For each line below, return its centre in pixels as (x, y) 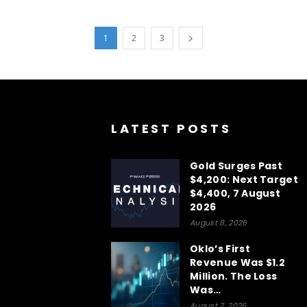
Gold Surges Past (236, 165)
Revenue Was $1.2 (238, 262)
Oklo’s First (220, 248)
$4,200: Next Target (244, 179)
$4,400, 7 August (235, 193)
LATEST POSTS (171, 128)
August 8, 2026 (219, 222)
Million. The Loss (234, 276)
